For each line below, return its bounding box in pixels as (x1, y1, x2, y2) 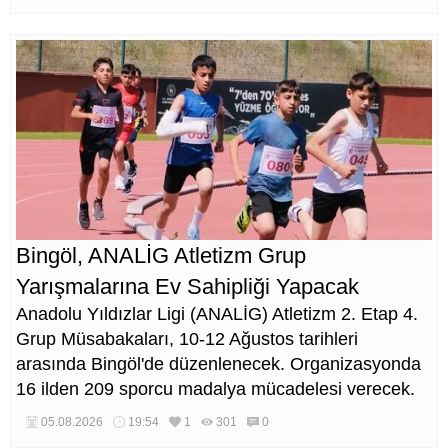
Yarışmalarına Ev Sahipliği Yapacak (16, 273, 359, 299)
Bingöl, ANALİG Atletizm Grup (16, 242, 306, 268)
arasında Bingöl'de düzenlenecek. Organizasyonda (16, 353, 421, 374)
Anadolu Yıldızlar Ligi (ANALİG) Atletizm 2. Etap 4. (16, 303, 418, 324)
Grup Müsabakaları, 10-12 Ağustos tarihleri (16, 328, 358, 349)
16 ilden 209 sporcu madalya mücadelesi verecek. (16, 378, 415, 399)
